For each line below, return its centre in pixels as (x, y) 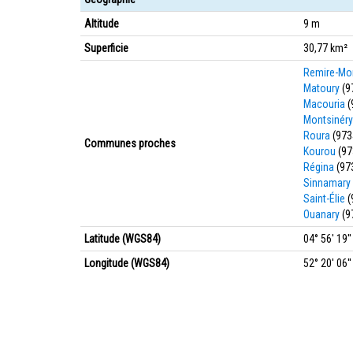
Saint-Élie (324, 199)
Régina (319, 167)
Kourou (320, 151)
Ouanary (321, 214)
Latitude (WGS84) (123, 239)
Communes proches (130, 143)
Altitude (102, 24)
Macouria (324, 104)
